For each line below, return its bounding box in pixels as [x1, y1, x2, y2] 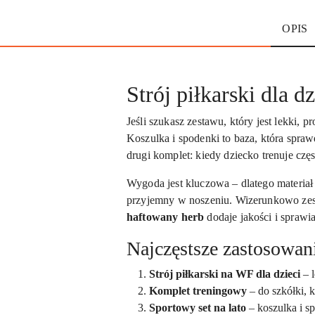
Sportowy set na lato [149, 301, 246, 314]
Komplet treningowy [149, 284, 247, 297]
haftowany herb [127, 210, 205, 223]
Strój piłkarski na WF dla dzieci [149, 267, 300, 280]
